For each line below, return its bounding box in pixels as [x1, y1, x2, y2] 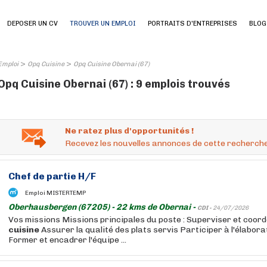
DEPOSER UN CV [7, 20, 58, 27]
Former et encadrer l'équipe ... [8, 235, 126, 245]
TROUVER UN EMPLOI [70, 20, 136, 27]
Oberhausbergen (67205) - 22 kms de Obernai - [8, 202, 197, 212]
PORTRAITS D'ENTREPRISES [148, 20, 237, 27]
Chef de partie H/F [8, 170, 96, 182]
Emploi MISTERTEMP [25, 189, 86, 197]
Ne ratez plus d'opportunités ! [65, 126, 194, 136]
